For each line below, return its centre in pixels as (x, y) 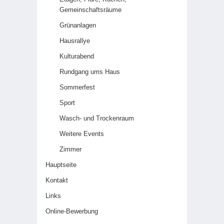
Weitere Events (82, 134)
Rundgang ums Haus (90, 72)
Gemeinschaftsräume (90, 10)
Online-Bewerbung (72, 211)
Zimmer (70, 149)
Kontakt (57, 180)
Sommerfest (77, 87)
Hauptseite (61, 165)
